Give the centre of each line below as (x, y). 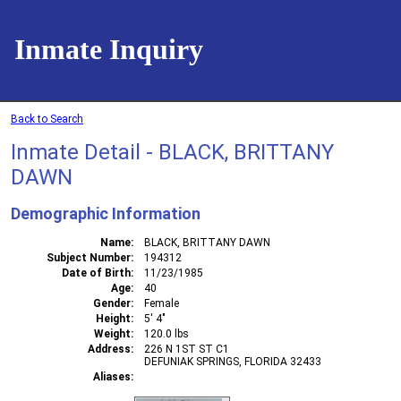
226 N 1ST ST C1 (187, 349)
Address (109, 349)
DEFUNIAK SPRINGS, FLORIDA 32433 (233, 361)
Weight (112, 333)
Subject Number (89, 257)
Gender (112, 303)
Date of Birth (96, 273)
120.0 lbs (166, 333)
